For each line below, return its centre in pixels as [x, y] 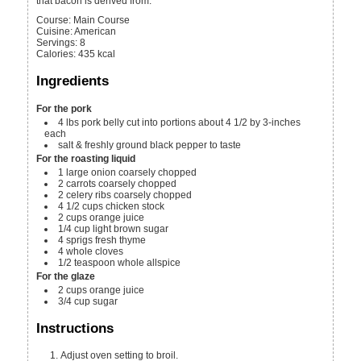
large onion [91, 172]
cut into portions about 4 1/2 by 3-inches [214, 122]
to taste [226, 145]
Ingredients [73, 81]
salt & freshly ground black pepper [133, 145]
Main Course [102, 21]
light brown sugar [131, 228]
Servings [56, 43]
